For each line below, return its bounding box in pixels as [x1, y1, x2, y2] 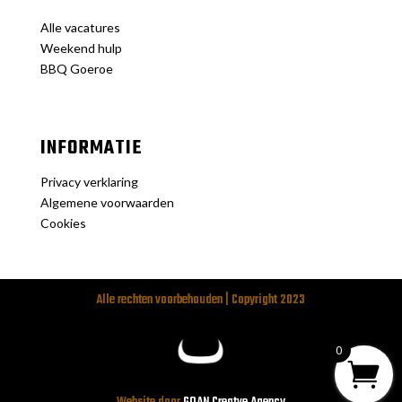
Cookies [39, 214, 86, 231]
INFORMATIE [39, 132, 143, 163]
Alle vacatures [39, 19, 120, 35]
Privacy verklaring [39, 173, 138, 189]
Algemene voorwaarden [39, 194, 174, 210]
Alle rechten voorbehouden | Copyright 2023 [96, 289, 306, 310]
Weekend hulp [39, 39, 122, 56]
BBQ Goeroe [39, 60, 113, 76]
